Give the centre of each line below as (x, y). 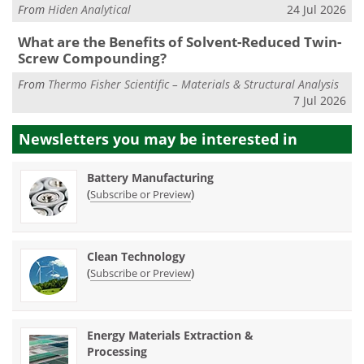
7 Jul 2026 (320, 100)
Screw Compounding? (92, 58)
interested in (249, 139)
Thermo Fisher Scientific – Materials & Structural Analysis (193, 84)
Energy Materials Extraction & (170, 336)
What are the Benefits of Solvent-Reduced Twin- (179, 42)
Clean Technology (136, 257)
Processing (117, 352)
